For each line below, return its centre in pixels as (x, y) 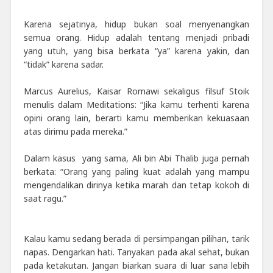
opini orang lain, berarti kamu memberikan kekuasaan (136, 118)
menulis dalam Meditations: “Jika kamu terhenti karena (136, 104)
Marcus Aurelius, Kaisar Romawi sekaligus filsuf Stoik (136, 91)
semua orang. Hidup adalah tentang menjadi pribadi (136, 37)
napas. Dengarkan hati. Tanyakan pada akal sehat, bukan (136, 252)
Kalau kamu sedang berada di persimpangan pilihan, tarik (136, 238)
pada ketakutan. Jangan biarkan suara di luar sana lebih (136, 265)
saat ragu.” (45, 198)
